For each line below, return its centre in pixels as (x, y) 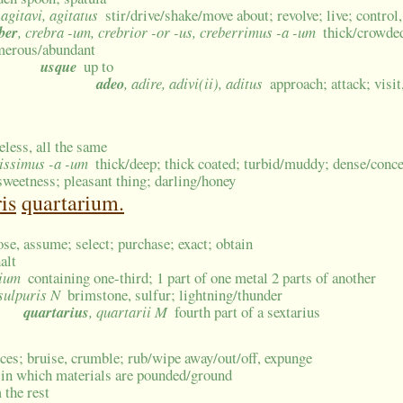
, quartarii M (128, 312)
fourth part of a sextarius (248, 312)
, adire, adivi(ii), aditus (193, 84)
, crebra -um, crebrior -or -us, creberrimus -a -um (167, 32)
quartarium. (73, 203)
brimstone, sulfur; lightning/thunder (175, 295)
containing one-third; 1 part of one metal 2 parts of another (202, 278)
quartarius (56, 312)
